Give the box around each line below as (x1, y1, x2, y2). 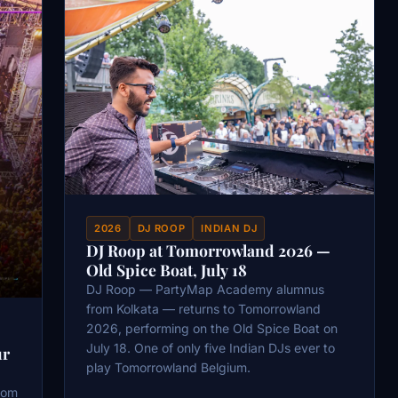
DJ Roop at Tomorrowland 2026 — (86, 239, 330, 260)
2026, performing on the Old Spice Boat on (86, 320, 338, 336)
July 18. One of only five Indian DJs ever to (86, 339, 335, 355)
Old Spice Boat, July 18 (86, 259, 247, 280)
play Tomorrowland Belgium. (86, 359, 251, 375)
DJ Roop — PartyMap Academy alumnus (86, 281, 324, 297)
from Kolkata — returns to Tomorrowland (86, 300, 321, 316)
